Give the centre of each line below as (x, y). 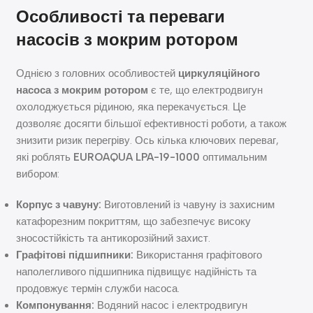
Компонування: (56, 305)
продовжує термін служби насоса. (98, 288)
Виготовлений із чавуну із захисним (188, 204)
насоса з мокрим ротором (82, 90)
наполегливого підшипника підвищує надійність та (137, 271)
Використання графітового (198, 255)
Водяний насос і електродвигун (171, 305)
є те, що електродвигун (206, 90)
